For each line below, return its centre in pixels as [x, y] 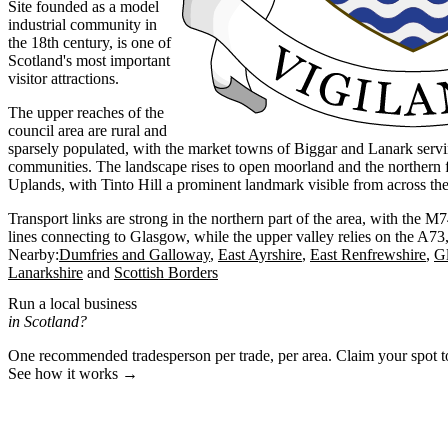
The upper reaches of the [86, 112]
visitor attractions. [63, 78]
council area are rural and [87, 130]
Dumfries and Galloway [134, 254]
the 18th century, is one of [89, 42]
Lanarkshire [45, 272]
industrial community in [82, 24]
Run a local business [72, 304]
